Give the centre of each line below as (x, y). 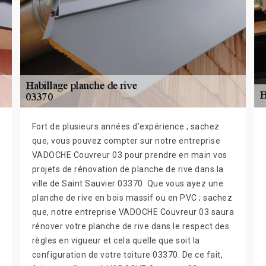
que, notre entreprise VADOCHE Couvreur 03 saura (133, 212)
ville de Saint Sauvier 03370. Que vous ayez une (128, 183)
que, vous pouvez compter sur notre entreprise (126, 141)
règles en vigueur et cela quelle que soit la (116, 240)
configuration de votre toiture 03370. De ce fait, (127, 255)
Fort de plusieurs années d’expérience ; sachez (126, 126)
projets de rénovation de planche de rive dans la (128, 169)
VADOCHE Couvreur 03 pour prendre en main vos (129, 155)
